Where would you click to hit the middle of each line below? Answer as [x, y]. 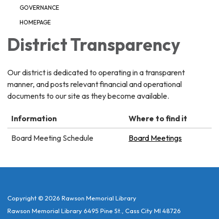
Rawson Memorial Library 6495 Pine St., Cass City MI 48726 [94, 211]
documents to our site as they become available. [88, 96]
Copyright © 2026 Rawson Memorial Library [72, 198]
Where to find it [158, 119]
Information [34, 119]
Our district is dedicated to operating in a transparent [96, 73]
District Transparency [94, 45]
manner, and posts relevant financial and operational [95, 84]
